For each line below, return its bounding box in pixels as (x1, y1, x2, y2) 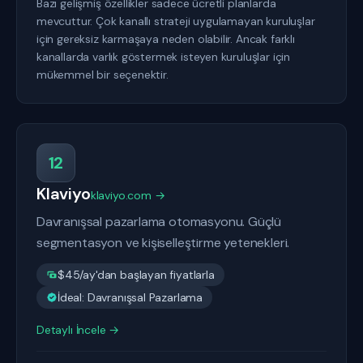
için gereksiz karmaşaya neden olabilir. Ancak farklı (36, 32, 295, 46)
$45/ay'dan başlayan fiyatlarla (58, 267, 215, 282)
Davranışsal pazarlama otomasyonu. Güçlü (36, 213, 282, 230)
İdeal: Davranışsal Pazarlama (58, 290, 203, 305)
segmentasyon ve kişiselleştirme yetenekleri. (36, 234, 290, 251)
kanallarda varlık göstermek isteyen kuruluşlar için (36, 49, 291, 64)
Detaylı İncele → (36, 322, 120, 337)
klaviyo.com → (90, 188, 165, 203)
